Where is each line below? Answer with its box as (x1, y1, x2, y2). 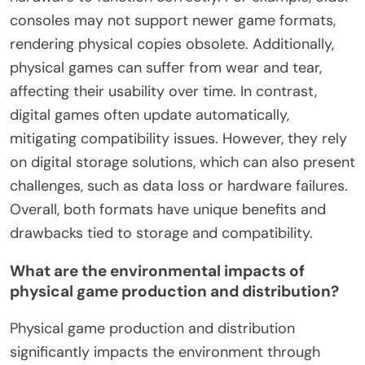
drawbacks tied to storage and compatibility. (10, 222, 313, 243)
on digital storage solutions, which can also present (10, 152, 355, 172)
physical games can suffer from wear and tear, (10, 57, 322, 77)
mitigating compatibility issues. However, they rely (10, 128, 347, 148)
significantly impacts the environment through (10, 341, 320, 362)
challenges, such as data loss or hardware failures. (10, 175, 348, 196)
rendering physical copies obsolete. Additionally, (10, 33, 334, 54)
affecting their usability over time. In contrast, (10, 81, 317, 101)
